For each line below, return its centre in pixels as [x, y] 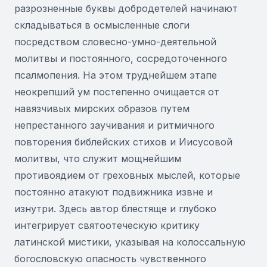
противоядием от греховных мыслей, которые [127, 175]
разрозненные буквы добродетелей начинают [126, 8]
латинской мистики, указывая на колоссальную [130, 242]
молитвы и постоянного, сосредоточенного [121, 58]
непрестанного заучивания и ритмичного [114, 125]
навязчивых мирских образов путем [102, 108]
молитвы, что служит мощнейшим [98, 159]
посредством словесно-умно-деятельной [115, 42]
